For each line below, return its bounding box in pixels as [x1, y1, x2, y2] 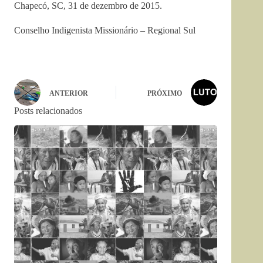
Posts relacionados [14, 106, 82, 116]
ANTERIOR [49, 89, 88, 97]
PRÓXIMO [147, 89, 183, 97]
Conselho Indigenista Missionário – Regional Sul [14, 25, 195, 36]
